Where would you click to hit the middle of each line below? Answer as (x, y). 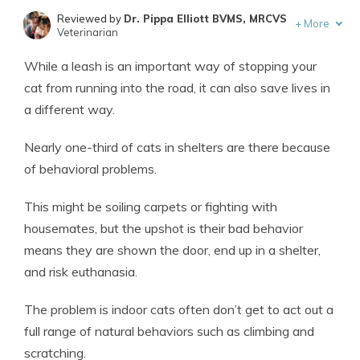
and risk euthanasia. (81, 272)
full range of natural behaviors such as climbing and (169, 331)
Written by (82, 53)
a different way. (70, 109)
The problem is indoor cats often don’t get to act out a (179, 309)
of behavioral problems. (90, 169)
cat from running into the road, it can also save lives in (177, 88)
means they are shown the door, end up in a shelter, (172, 250)
